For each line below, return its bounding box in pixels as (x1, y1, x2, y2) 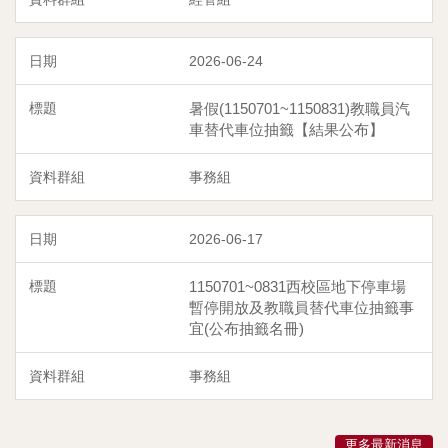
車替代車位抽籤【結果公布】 (189, 120, 384, 138)
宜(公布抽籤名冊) (189, 319, 304, 337)
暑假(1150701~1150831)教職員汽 (189, 99, 410, 117)
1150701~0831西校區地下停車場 (189, 277, 406, 295)
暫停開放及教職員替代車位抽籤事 (189, 298, 414, 316)
